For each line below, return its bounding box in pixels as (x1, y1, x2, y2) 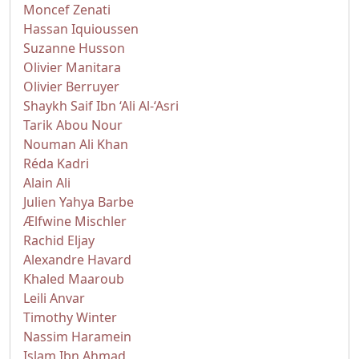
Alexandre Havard (23, 251, 131, 268)
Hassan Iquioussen (23, 20, 139, 38)
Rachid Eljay (23, 232, 95, 249)
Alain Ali (23, 174, 71, 192)
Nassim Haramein (23, 328, 131, 345)
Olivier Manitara (23, 58, 121, 76)
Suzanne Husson (23, 39, 125, 57)
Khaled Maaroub (23, 270, 124, 288)
